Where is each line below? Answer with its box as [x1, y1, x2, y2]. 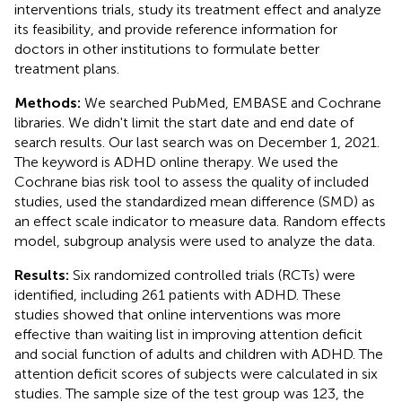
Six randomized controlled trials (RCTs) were [73, 266, 355, 284]
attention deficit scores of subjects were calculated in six [14, 364, 378, 382]
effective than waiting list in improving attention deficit [14, 325, 363, 343]
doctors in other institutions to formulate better [14, 39, 319, 57]
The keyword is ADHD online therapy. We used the [14, 153, 338, 170]
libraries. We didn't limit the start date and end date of [14, 113, 354, 131]
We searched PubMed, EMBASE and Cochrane [84, 93, 381, 111]
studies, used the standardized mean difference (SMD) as [14, 192, 375, 210]
